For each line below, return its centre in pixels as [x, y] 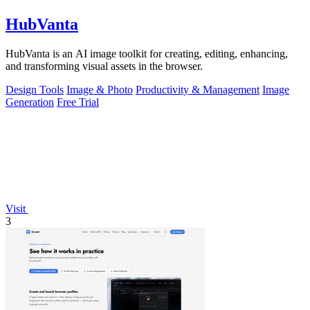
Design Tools [35, 89]
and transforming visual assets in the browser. [104, 66]
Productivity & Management [198, 89]
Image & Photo [100, 89]
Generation [30, 102]
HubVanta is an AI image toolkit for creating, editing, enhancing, [147, 53]
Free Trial [78, 102]
